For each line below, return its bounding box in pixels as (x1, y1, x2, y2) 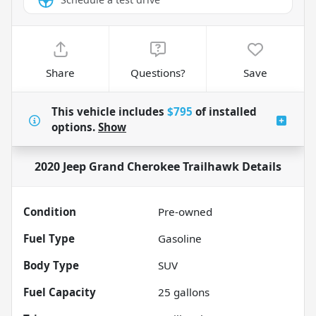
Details (239, 159, 281, 175)
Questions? (130, 66, 186, 80)
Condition (23, 205, 76, 219)
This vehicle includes (51, 104, 167, 119)
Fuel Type (23, 231, 75, 246)
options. (51, 120, 98, 135)
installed (206, 104, 257, 119)
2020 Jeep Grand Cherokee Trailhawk (35, 159, 239, 175)
